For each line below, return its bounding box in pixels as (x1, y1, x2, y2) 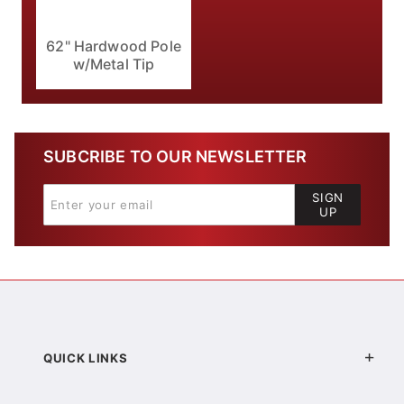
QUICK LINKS (43, 350, 128, 365)
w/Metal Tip (72, 55, 155, 74)
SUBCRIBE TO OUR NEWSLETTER (43, 147, 308, 167)
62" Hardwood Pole (46, 37, 181, 56)
